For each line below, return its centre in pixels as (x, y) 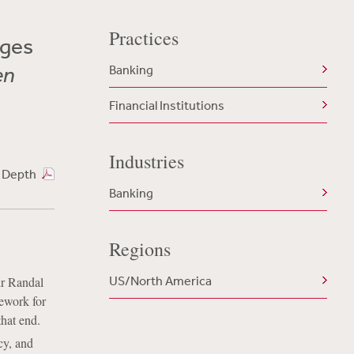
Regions (139, 249)
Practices (143, 38)
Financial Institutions (166, 105)
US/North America (160, 281)
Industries (146, 161)
